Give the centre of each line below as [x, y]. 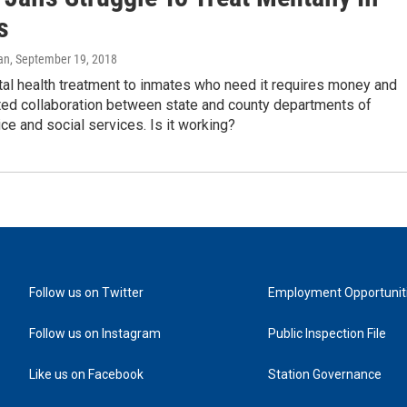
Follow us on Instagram [95, 334]
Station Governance [325, 375]
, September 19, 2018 [64, 60]
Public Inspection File [328, 334]
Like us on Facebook [86, 375]
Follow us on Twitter [86, 293]
